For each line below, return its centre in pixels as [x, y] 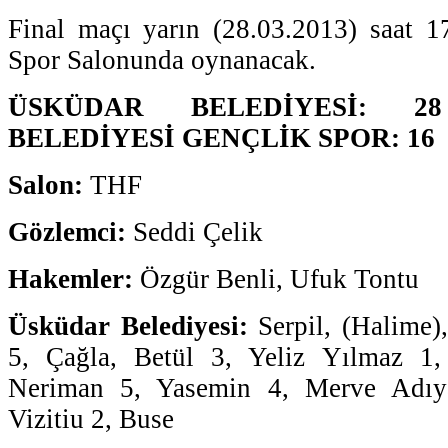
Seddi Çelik [194, 231]
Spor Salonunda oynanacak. [162, 59]
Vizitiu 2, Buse [91, 418]
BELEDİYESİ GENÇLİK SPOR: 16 [221, 137]
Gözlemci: [67, 231]
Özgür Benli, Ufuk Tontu [276, 278]
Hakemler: [70, 278]
